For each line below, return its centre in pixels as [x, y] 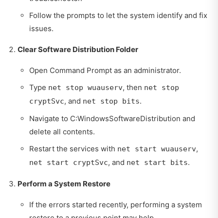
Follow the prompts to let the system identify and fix [118, 16]
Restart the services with [73, 149]
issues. [41, 29]
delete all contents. [62, 132]
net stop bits [111, 101]
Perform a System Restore [64, 184]
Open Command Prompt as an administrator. [105, 71]
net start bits [157, 163]
